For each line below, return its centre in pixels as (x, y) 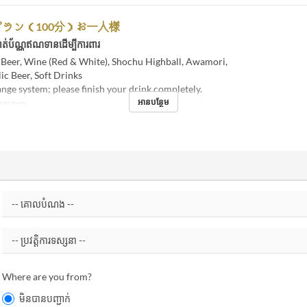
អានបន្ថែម (153, 101)
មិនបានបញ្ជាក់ (45, 298)
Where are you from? (47, 276)
